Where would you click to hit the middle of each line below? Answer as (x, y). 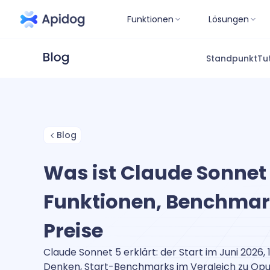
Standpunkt (232, 58)
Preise (73, 231)
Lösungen (229, 19)
